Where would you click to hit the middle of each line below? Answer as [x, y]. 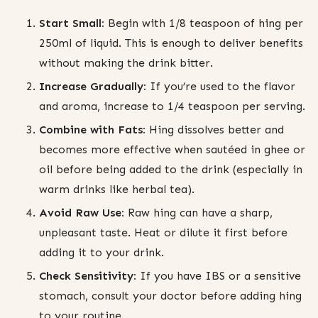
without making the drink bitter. [126, 62]
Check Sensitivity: [88, 275]
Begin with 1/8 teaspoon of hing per [204, 23]
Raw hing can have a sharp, [198, 212]
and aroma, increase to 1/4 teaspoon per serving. [172, 106]
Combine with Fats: [92, 129]
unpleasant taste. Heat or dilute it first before [163, 232]
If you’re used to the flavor [221, 86]
